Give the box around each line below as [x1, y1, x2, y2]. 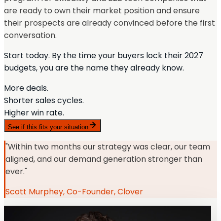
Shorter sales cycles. [4, 95, 84, 107]
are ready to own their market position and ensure [4, 5, 200, 17]
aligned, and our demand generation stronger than [5, 153, 202, 165]
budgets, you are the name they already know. [4, 62, 184, 74]
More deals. [4, 82, 48, 94]
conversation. [4, 30, 57, 41]
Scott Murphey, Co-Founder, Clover [5, 186, 143, 198]
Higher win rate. [4, 107, 64, 119]
